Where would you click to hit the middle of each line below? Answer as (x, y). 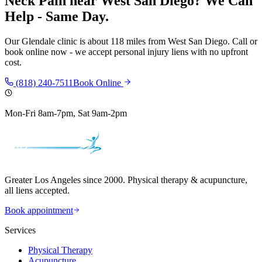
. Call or (242, 42)
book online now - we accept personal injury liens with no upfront (126, 52)
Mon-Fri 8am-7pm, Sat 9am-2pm (66, 113)
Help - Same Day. (57, 17)
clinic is (71, 42)
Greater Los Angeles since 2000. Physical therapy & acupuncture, (126, 180)
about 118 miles (117, 42)
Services (20, 230)
